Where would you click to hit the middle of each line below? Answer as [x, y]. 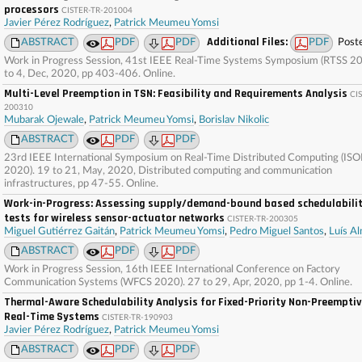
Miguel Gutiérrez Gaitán [59, 232]
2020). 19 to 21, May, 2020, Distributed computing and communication [168, 171]
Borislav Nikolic [234, 120]
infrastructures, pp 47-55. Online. [81, 184]
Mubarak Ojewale [44, 120]
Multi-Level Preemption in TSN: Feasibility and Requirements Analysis [176, 94]
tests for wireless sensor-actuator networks [114, 218]
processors [32, 10]
